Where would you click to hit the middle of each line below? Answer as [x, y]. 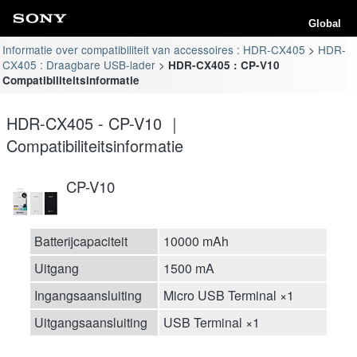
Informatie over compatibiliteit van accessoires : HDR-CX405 [154, 49]
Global [325, 24]
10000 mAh [196, 241]
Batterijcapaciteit [81, 241]
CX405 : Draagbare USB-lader [79, 64]
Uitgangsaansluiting [91, 322]
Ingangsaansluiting [88, 295]
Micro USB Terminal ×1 [229, 295]
